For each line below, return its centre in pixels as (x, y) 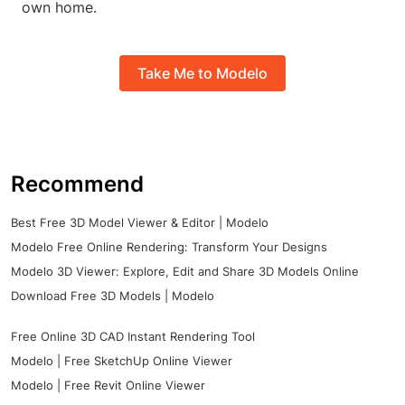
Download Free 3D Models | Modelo (113, 296)
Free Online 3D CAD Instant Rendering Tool (133, 337)
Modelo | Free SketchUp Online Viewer (122, 361)
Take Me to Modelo (202, 73)
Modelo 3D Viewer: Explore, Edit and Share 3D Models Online (185, 272)
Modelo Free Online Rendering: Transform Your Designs (169, 247)
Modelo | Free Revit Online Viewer (108, 386)
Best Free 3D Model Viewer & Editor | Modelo (140, 223)
